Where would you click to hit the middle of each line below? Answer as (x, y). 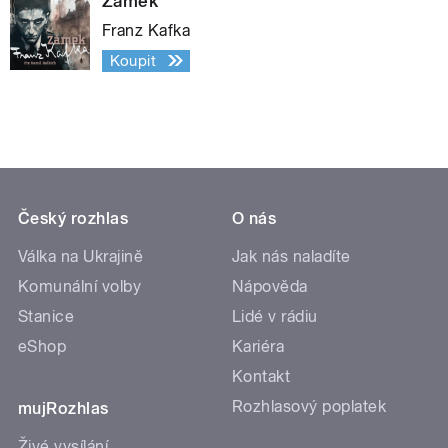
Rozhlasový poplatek (309, 407)
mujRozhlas (63, 409)
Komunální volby (80, 287)
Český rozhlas (73, 219)
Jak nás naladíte (291, 257)
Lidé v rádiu (275, 317)
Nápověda (270, 287)
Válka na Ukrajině (81, 257)
